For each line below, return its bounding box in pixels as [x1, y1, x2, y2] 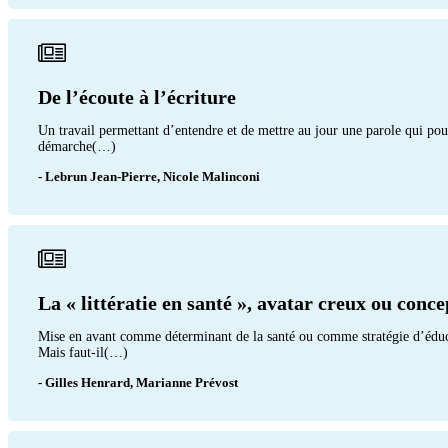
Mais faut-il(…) [38, 344, 128, 360]
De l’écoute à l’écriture [38, 85, 236, 108]
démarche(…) [38, 138, 116, 154]
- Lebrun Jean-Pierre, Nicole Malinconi [38, 168, 260, 184]
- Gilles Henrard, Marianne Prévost [38, 374, 238, 390]
